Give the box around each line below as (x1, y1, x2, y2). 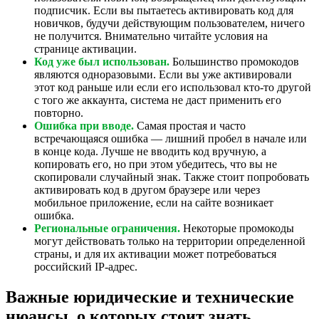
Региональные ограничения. (34, 221, 180, 234)
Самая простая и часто (134, 119, 246, 132)
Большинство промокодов (169, 55, 299, 68)
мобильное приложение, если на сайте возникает (34, 196, 273, 209)
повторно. (34, 106, 83, 119)
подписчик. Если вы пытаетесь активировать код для (34, 4, 293, 16)
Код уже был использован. (34, 55, 169, 68)
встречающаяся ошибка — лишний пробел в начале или (34, 132, 307, 145)
